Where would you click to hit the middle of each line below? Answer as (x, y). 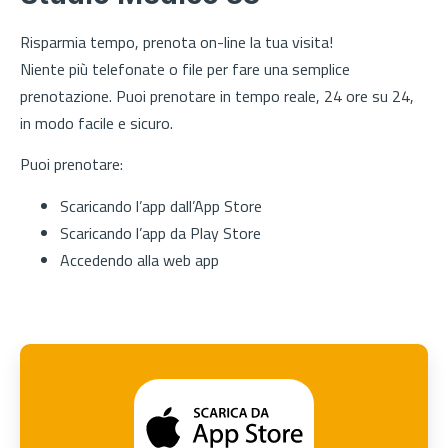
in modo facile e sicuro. (96, 123)
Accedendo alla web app (139, 259)
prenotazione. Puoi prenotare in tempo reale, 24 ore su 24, (217, 96)
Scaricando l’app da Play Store (160, 232)
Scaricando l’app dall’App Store (161, 205)
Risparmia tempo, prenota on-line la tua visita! (176, 42)
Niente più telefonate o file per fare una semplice (185, 69)
